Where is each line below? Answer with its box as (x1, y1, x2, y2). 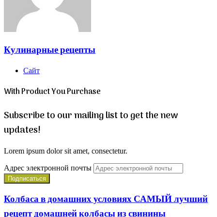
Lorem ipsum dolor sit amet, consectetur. (4, 146, 127, 155)
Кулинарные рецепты (4, 43, 95, 58)
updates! (4, 123, 41, 138)
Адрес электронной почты (4, 163, 92, 172)
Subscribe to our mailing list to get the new (4, 108, 178, 123)
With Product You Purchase (4, 85, 101, 98)
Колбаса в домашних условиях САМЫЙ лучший (4, 192, 208, 207)
